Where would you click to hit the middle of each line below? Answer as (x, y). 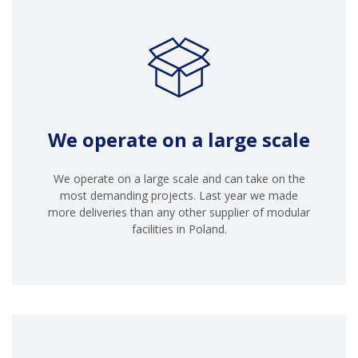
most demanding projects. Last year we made (179, 195)
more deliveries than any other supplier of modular (179, 212)
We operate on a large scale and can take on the (179, 178)
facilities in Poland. (179, 229)
